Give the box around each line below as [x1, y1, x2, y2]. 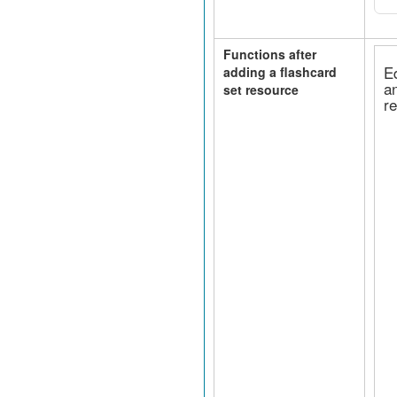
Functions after [222, 45, 316, 63]
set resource [222, 81, 302, 98]
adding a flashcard [222, 63, 337, 81]
